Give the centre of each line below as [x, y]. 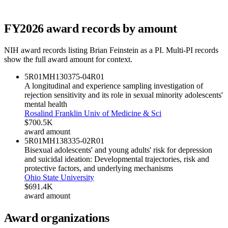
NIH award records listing [47, 50]
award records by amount [110, 28]
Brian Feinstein [114, 50]
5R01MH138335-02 [58, 140]
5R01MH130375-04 [58, 76]
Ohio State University [59, 177]
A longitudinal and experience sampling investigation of [114, 85]
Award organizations [57, 218]
